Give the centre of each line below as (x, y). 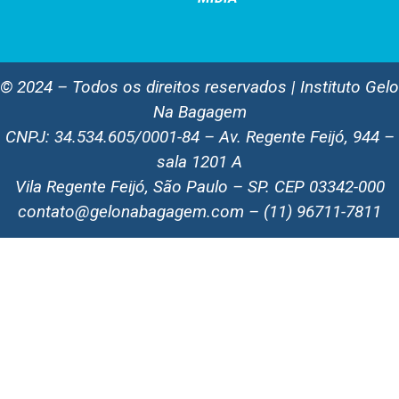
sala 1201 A (199, 162)
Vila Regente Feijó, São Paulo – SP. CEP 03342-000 (199, 187)
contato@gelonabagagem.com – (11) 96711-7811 (199, 212)
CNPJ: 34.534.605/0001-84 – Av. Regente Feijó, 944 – (199, 137)
